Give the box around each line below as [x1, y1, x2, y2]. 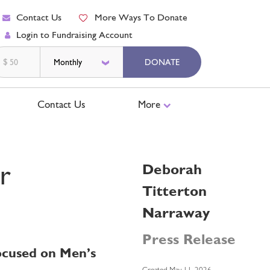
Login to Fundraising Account [16, 29, 133, 40]
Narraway [142, 204, 210, 221]
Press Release [142, 230, 236, 248]
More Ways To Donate [94, 11, 187, 23]
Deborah [142, 160, 202, 178]
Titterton [142, 182, 207, 199]
